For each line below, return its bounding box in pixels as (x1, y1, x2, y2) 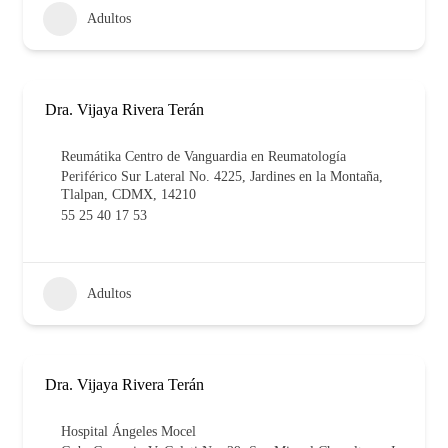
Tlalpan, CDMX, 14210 (61, 186, 196, 202)
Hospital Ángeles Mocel (61, 423, 196, 439)
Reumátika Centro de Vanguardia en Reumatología (61, 148, 346, 164)
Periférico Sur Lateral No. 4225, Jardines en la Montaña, (61, 168, 383, 184)
